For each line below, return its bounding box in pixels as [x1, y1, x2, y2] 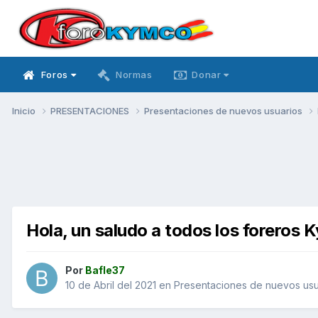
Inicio [12, 104, 38, 116]
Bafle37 [85, 264, 125, 277]
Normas [115, 69, 153, 80]
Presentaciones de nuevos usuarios [144, 104, 305, 116]
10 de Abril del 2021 [65, 279, 156, 292]
